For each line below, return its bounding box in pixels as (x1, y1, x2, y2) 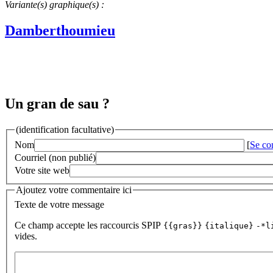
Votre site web (15, 165, 69, 175)
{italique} (205, 221, 253, 230)
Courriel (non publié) (15, 152, 96, 163)
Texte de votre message (15, 199, 104, 210)
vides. (15, 230, 37, 241)
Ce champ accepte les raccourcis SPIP (15, 219, 163, 230)
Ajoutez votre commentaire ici (16, 184, 132, 195)
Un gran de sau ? (5, 96, 110, 112)
